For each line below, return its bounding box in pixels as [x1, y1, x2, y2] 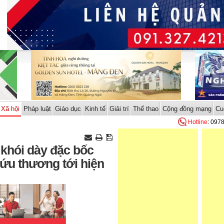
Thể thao [132, 105, 158, 112]
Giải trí [109, 105, 129, 112]
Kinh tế [84, 105, 105, 112]
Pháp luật [23, 105, 51, 112]
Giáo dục [54, 105, 81, 112]
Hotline [188, 118, 207, 125]
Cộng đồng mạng [162, 105, 211, 112]
